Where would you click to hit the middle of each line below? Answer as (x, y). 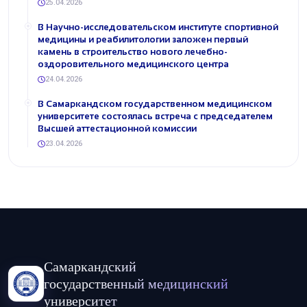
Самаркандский (90, 266)
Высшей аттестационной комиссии (117, 128)
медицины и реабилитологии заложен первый (143, 39)
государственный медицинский (136, 283)
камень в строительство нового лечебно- (133, 52)
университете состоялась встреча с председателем (155, 116)
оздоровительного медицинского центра (133, 64)
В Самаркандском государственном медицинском (155, 104)
